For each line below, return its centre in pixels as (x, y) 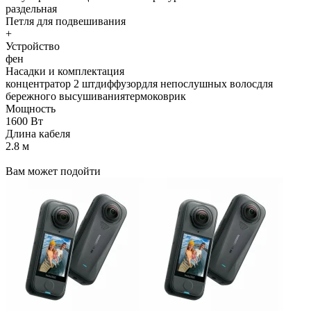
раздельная (31, 8)
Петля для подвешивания (66, 21)
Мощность (31, 108)
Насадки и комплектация (65, 71)
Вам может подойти (53, 171)
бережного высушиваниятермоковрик (96, 96)
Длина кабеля (38, 133)
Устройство (33, 46)
